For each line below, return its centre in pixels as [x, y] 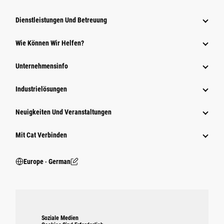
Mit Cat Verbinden [41, 135]
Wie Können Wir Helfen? [50, 43]
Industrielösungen [41, 89]
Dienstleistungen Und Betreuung [61, 20]
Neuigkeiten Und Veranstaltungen [63, 112]
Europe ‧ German [47, 162]
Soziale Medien [60, 218]
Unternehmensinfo [42, 66]
